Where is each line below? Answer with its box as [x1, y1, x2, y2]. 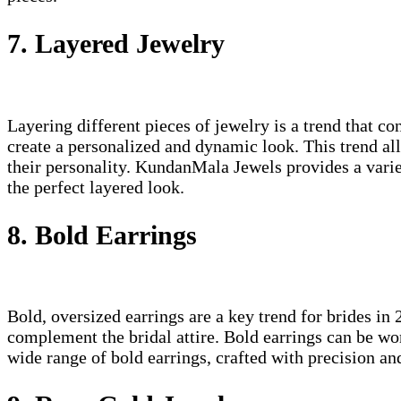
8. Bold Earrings [7, 219, 197, 250]
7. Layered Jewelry [7, 28, 225, 58]
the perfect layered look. [7, 176, 184, 197]
